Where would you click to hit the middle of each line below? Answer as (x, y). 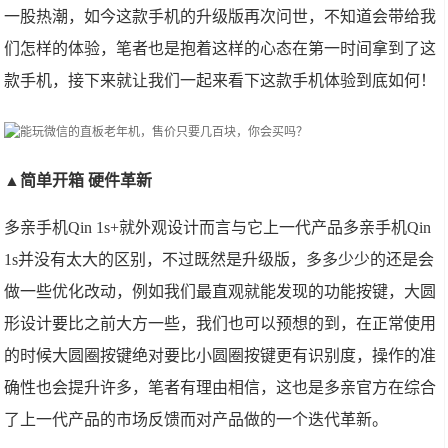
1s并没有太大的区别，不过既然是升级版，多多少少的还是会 (219, 259)
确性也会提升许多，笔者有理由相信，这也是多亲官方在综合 (220, 387)
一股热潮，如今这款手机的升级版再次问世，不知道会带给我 (220, 16)
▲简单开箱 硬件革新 (78, 180)
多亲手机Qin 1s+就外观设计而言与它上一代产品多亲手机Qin (218, 227)
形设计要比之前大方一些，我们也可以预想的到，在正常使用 (220, 323)
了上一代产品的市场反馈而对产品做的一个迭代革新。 (196, 419)
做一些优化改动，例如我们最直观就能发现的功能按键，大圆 (220, 291)
